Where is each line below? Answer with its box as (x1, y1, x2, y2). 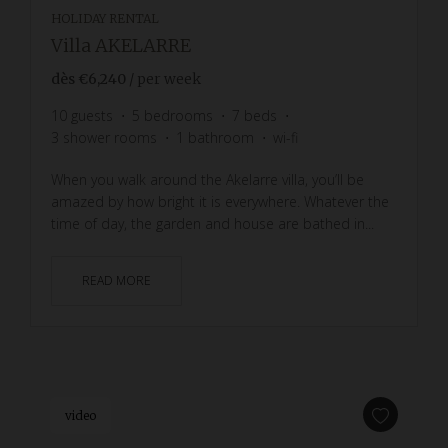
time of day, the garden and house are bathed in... (51, 213, 374, 233)
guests (71, 105, 113, 125)
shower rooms (63, 127, 157, 147)
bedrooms (144, 105, 213, 125)
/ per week (129, 69, 201, 88)
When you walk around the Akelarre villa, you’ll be (51, 169, 364, 189)
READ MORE (82, 271, 151, 289)
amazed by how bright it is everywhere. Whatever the (51, 191, 389, 211)
